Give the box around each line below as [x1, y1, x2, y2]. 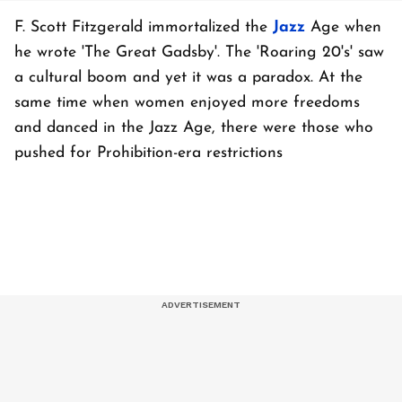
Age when [305, 20, 381, 36]
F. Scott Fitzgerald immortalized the [14, 20, 273, 36]
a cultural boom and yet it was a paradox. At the [14, 70, 363, 86]
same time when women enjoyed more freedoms [14, 95, 360, 111]
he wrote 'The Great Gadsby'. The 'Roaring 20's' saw [14, 45, 384, 61]
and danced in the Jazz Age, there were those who [14, 120, 373, 136]
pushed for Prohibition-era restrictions [14, 145, 283, 162]
